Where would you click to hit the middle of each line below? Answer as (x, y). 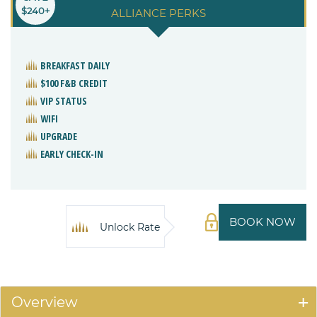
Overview (45, 302)
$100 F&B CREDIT (74, 83)
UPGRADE (59, 136)
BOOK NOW (263, 221)
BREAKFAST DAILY (75, 65)
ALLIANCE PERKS (158, 13)
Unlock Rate (130, 227)
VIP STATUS (64, 100)
